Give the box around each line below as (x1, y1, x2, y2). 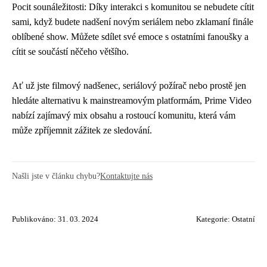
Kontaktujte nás (100, 170, 153, 181)
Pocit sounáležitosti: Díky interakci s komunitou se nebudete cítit (12, 1, 254, 12)
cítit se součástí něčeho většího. (12, 46, 129, 57)
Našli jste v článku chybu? (12, 170, 100, 181)
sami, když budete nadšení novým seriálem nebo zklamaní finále (12, 16, 253, 27)
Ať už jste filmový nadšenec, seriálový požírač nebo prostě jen (12, 80, 246, 91)
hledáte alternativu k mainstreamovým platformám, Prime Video (12, 95, 252, 105)
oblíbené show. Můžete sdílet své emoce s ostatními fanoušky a (12, 31, 249, 42)
